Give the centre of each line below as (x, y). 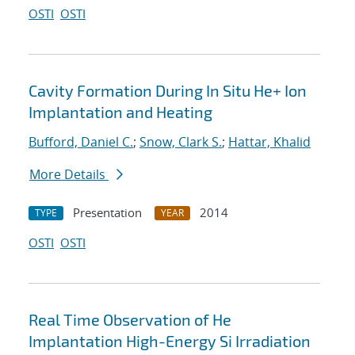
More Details (69, 175)
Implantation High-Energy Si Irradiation (170, 341)
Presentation (107, 213)
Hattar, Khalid (269, 142)
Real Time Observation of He (130, 320)
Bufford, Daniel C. (81, 142)
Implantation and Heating (120, 112)
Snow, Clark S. (181, 142)
